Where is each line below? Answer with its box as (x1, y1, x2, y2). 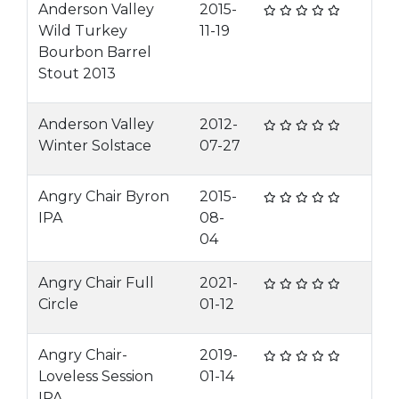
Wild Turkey (38, 22, 127, 39)
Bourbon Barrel (38, 44, 151, 61)
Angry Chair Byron (38, 188, 169, 205)
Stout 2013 (38, 65, 116, 82)
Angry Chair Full (38, 274, 154, 291)
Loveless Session (38, 368, 153, 385)
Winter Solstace (38, 137, 151, 154)
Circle (38, 296, 78, 313)
